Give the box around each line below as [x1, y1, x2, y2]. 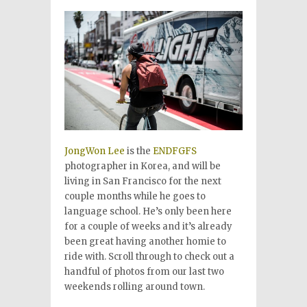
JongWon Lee [64, 145, 125, 157]
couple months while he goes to [64, 190, 206, 202]
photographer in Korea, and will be [64, 160, 221, 172]
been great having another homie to [64, 235, 226, 247]
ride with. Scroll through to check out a [64, 250, 234, 262]
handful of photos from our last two [64, 265, 224, 278]
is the [125, 145, 153, 157]
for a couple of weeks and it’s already [64, 220, 232, 232]
